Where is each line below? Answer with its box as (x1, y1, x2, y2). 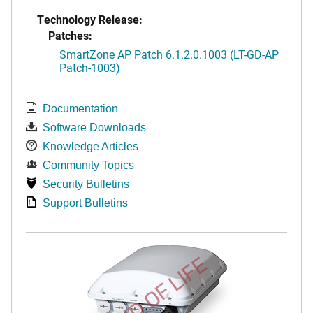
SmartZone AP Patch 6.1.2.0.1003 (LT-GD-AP (59, 47, 279, 62)
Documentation (43, 103, 118, 115)
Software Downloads (43, 122, 146, 134)
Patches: (48, 28, 92, 43)
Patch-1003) (59, 60, 120, 75)
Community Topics (43, 159, 134, 172)
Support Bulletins (43, 197, 128, 210)
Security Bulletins (43, 178, 129, 191)
